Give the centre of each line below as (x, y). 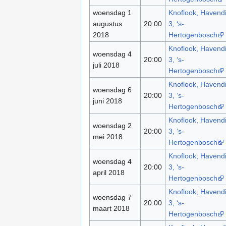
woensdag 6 (112, 90)
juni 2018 (107, 101)
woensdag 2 (112, 126)
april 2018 (108, 173)
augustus (107, 24)
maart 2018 (111, 209)
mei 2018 (107, 137)
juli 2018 (106, 65)
